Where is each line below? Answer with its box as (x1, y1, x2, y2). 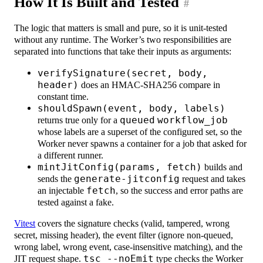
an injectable (38, 184, 87, 196)
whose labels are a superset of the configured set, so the (38, 126, 242, 137)
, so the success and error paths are (116, 184, 244, 196)
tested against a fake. (38, 196, 114, 208)
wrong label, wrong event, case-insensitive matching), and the (14, 241, 243, 253)
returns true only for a (38, 114, 120, 126)
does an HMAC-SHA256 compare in (79, 79, 221, 90)
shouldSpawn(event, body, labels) (38, 102, 226, 114)
